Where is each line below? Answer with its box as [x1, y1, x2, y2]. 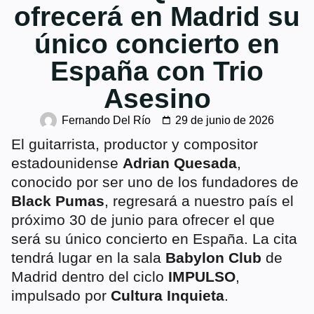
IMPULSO [168, 268, 235, 285]
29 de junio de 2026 [175, 114, 274, 126]
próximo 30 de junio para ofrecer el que [11, 211, 275, 228]
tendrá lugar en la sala [11, 249, 165, 266]
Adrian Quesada [123, 154, 237, 171]
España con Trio [50, 55, 264, 86]
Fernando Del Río [62, 114, 151, 126]
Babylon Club [165, 249, 261, 266]
